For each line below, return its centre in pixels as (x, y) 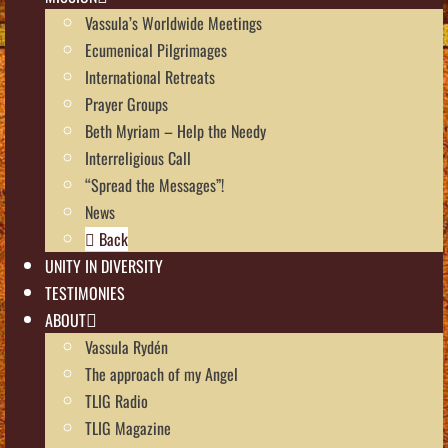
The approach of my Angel (161, 373)
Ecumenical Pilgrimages (156, 49)
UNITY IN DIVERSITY (104, 265)
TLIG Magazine (128, 427)
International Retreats (150, 76)
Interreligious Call (138, 157)
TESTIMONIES (85, 292)
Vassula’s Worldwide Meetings (173, 22)
